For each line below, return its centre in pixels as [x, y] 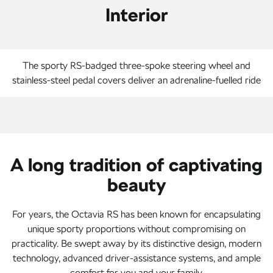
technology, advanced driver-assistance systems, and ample [136, 258]
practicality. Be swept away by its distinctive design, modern [136, 243]
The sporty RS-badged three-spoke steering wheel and [136, 66]
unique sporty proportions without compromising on [136, 229]
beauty [136, 185]
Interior [136, 15]
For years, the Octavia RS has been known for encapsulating [136, 214]
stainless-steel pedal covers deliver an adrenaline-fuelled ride [136, 80]
